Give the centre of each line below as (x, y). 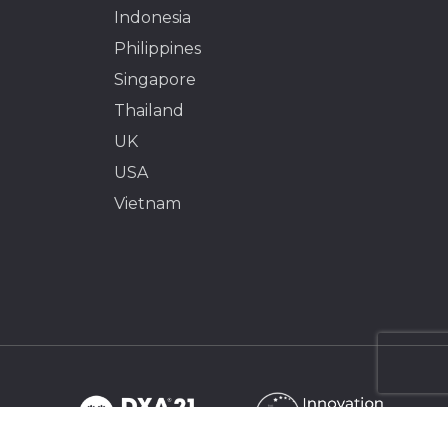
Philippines (157, 48)
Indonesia (152, 17)
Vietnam (147, 203)
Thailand (148, 110)
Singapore (154, 79)
